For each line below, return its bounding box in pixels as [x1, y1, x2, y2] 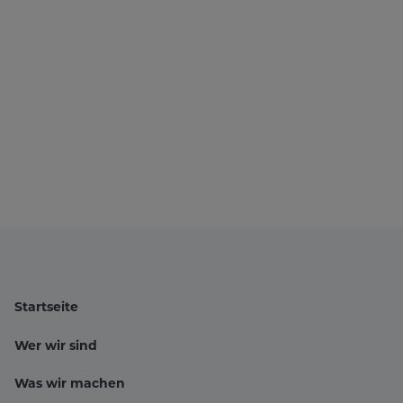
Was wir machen [14, 375, 125, 392]
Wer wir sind [14, 336, 97, 354]
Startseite [14, 299, 78, 316]
